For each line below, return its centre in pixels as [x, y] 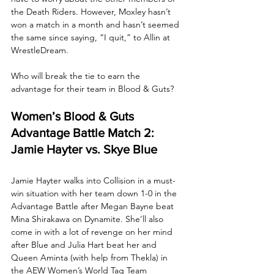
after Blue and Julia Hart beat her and [85, 244]
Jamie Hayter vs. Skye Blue [84, 149]
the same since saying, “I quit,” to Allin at [92, 37]
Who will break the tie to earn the [77, 76]
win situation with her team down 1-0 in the [95, 193]
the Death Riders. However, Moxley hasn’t [92, 11]
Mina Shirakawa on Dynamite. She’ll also [88, 219]
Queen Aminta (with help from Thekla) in [91, 257]
